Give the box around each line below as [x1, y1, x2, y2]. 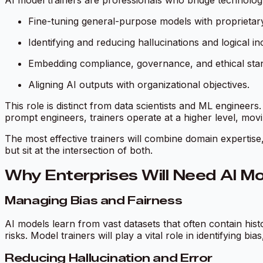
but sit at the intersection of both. [5, 144, 153, 157]
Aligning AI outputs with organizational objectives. [28, 79, 249, 91]
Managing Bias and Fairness [5, 194, 183, 208]
